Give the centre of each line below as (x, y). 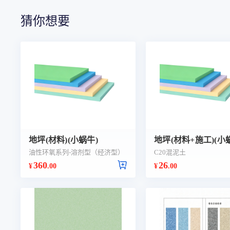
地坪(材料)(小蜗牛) (63, 140)
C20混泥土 (170, 152)
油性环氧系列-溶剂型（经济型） (76, 152)
